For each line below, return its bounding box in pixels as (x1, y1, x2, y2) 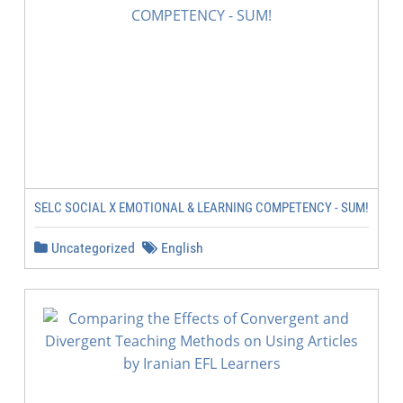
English (157, 239, 203, 256)
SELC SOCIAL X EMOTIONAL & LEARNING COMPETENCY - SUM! (34, 200, 369, 216)
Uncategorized (48, 239, 135, 256)
